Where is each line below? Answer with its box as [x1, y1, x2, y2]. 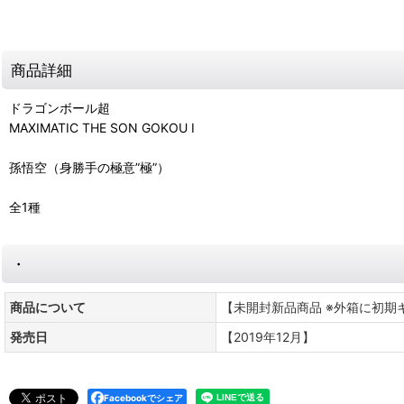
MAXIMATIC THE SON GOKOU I [9, 119, 195, 135]
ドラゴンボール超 [9, 99, 110, 115]
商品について [10, 298, 86, 315]
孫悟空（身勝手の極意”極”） [9, 159, 170, 175]
